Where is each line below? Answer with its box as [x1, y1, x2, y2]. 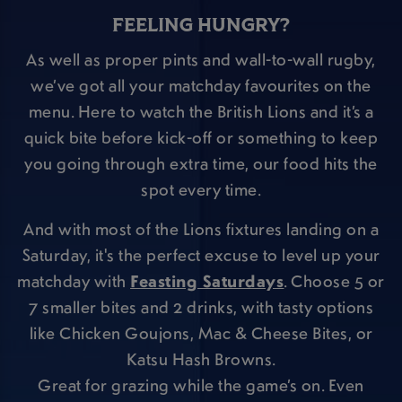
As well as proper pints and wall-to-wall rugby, [26, 48, 376, 72]
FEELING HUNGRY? [112, 17, 290, 37]
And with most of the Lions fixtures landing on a [23, 216, 379, 240]
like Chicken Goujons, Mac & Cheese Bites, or [29, 320, 373, 345]
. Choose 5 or [284, 268, 385, 293]
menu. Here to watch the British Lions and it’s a [28, 100, 374, 124]
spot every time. [141, 178, 261, 202]
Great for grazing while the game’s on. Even [38, 372, 364, 397]
